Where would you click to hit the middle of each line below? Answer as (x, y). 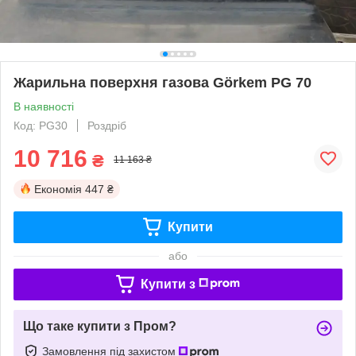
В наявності (44, 106)
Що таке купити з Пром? (100, 326)
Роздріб (107, 125)
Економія (58, 189)
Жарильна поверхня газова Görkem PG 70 (163, 82)
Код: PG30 (41, 125)
